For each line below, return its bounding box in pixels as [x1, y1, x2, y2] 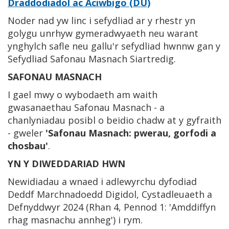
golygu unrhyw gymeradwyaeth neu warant [8, 27, 198, 39]
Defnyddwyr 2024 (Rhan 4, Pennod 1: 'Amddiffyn [8, 200, 216, 213]
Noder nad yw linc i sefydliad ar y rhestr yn [8, 14, 195, 27]
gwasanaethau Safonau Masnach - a [8, 101, 165, 113]
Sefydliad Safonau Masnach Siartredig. [8, 52, 176, 65]
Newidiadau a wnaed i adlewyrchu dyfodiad [8, 175, 197, 188]
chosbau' [8, 139, 48, 152]
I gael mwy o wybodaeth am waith [8, 88, 157, 101]
